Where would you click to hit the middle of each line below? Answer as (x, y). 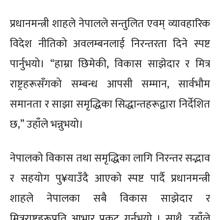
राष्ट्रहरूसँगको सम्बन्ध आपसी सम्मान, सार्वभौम (110, 84)
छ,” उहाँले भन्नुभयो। (47, 124)
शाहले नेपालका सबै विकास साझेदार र (110, 199)
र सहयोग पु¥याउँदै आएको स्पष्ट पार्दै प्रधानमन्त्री (110, 179)
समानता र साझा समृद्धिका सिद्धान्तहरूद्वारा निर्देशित (110, 104)
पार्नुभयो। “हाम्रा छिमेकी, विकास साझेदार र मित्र (110, 64)
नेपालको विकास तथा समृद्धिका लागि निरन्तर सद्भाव (110, 158)
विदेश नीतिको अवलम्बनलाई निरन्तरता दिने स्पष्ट (110, 44)
